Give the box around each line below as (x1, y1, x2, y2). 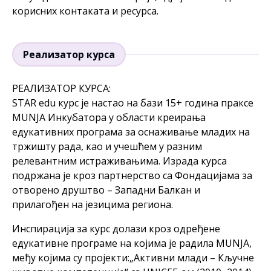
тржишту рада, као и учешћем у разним (12, 140, 202, 153)
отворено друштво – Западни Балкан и (12, 183, 200, 197)
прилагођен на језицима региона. (12, 198, 173, 211)
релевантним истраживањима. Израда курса (12, 154, 227, 168)
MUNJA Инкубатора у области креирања (12, 111, 206, 124)
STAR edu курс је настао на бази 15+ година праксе (12, 96, 253, 109)
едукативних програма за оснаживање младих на (12, 125, 250, 139)
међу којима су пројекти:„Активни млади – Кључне (12, 251, 254, 264)
